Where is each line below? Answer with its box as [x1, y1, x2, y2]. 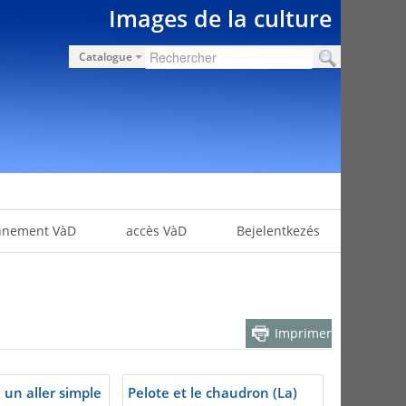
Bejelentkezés [236, 222, 320, 240]
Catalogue [78, 49, 132, 64]
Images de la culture [109, 3, 332, 34]
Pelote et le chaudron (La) [128, 383, 297, 402]
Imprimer [275, 324, 332, 343]
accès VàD [125, 222, 187, 240]
